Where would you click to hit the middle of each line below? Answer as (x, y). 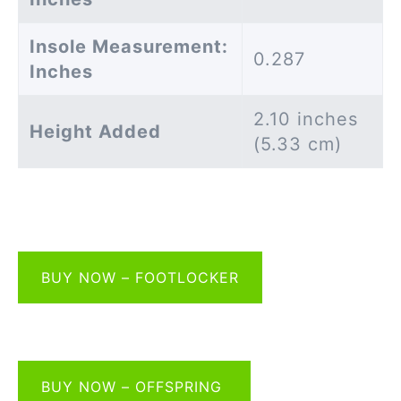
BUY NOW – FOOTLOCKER (140, 277)
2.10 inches (306, 119)
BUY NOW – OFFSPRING (134, 387)
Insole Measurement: (129, 47)
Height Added (95, 132)
